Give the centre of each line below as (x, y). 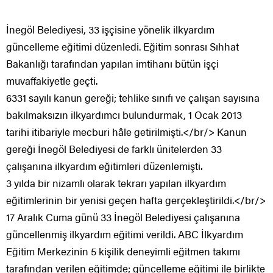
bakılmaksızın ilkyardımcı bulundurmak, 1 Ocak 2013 (124, 114)
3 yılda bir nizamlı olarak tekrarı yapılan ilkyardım (116, 183)
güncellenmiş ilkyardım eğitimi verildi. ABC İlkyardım (125, 234)
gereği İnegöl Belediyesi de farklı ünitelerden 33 (114, 148)
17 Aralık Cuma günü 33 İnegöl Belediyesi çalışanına (123, 217)
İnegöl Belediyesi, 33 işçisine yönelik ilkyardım (110, 29)
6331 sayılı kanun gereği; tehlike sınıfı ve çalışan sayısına (133, 97)
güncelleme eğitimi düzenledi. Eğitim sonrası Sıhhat (122, 46)
